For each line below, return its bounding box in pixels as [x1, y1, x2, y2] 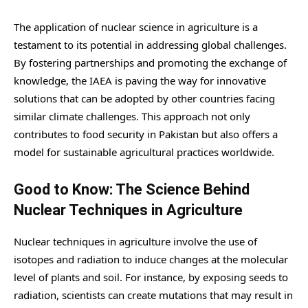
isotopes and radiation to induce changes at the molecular [14, 252, 288, 267]
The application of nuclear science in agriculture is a [14, 20, 258, 34]
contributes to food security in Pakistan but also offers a [14, 127, 278, 142]
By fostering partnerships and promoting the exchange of [14, 56, 287, 70]
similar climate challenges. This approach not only [14, 109, 250, 124]
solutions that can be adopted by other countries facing [14, 91, 275, 106]
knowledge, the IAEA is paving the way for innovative [14, 74, 266, 88]
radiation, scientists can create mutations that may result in [14, 288, 293, 302]
